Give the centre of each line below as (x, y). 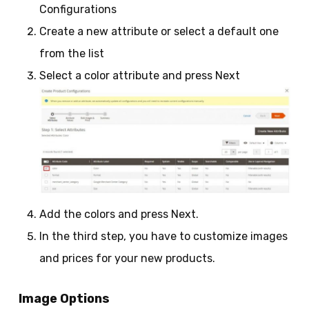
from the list (71, 53)
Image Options (64, 299)
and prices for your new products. (127, 259)
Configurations (78, 9)
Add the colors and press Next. (119, 215)
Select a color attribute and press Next (139, 75)
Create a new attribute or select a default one (159, 31)
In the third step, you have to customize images (163, 237)
